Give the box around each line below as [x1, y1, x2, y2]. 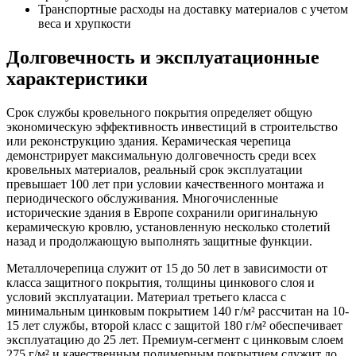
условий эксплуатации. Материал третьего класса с [6, 290, 286, 304]
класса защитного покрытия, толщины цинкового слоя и [6, 276, 315, 290]
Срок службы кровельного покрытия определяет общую [6, 106, 312, 120]
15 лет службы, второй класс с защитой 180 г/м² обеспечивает [6, 319, 342, 333]
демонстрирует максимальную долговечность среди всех [6, 149, 316, 163]
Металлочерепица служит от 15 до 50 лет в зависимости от [6, 261, 327, 276]
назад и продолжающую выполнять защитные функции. [6, 234, 312, 249]
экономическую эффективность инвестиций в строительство [6, 120, 338, 134]
